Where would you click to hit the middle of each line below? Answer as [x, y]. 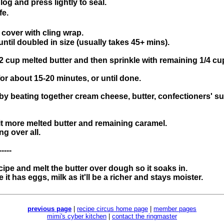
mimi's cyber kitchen [77, 216]
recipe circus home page [112, 209]
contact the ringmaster [144, 216]
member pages [175, 209]
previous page [49, 209]
